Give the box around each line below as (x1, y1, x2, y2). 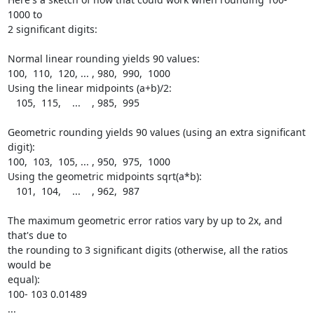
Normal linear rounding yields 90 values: (7, 52, 200, 65)
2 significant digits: (7, 22, 97, 36)
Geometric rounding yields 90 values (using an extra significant (7, 125, 306, 139)
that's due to (7, 228, 67, 242)
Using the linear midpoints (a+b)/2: (7, 81, 172, 95)
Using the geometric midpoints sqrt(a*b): (7, 170, 202, 183)
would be (7, 258, 51, 271)
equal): (7, 273, 40, 286)
